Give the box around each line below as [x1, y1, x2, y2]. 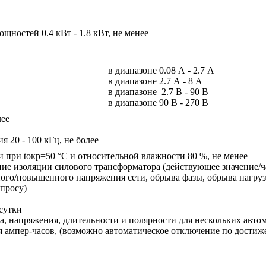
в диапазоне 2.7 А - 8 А [108, 75, 202, 86]
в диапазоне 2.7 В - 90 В [108, 86, 208, 97]
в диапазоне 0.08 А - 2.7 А [108, 65, 214, 75]
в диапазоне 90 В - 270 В [108, 97, 208, 107]
